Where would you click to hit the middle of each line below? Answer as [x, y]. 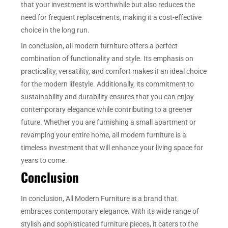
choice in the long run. [55, 30]
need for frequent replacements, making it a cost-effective [111, 17]
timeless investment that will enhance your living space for [112, 148]
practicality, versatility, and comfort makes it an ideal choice [114, 72]
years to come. [44, 161]
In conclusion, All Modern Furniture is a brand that [99, 198]
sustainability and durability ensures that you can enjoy [108, 97]
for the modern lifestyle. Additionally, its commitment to [108, 84]
